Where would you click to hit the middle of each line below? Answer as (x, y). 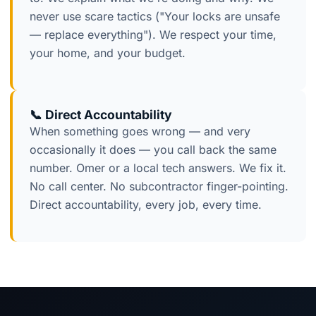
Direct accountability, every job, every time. (146, 205)
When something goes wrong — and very (140, 132)
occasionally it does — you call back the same (153, 150)
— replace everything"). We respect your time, (153, 35)
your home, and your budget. (108, 53)
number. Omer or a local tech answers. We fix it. (158, 168)
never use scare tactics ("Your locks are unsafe (155, 17)
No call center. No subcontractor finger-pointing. (159, 187)
